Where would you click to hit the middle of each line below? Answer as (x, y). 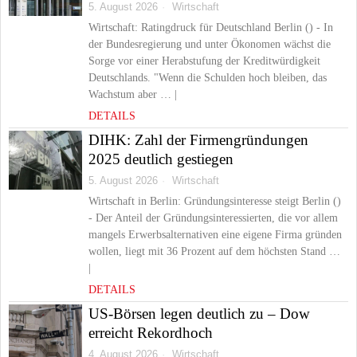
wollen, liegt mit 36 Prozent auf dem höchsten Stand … (214, 251)
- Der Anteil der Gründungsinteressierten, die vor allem (213, 218)
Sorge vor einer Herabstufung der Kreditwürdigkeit (204, 61)
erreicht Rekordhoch (151, 333)
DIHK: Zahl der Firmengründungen (198, 140)
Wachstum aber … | (133, 94)
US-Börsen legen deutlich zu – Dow (199, 314)
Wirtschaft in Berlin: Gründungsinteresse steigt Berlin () (215, 201)
